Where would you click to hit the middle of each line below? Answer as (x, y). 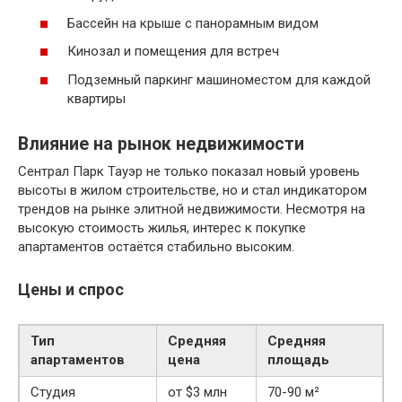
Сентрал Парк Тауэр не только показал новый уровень (189, 171)
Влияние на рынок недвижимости (161, 144)
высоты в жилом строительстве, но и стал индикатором (192, 190)
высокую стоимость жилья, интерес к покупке (162, 227)
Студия (53, 392)
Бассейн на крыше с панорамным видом (193, 23)
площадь (298, 359)
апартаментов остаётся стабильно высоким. (156, 246)
